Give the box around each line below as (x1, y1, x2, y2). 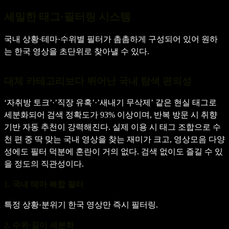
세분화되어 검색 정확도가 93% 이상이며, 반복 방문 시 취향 (4, 110, 217, 119)
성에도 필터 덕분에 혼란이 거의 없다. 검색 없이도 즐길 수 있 (4, 147, 223, 156)
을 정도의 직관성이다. (4, 159, 84, 168)
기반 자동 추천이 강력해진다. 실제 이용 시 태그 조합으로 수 (4, 122, 221, 131)
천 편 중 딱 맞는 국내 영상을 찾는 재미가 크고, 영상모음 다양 (4, 134, 225, 144)
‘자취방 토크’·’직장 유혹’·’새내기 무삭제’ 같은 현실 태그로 (4, 98, 217, 107)
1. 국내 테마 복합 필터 (4, 179, 84, 189)
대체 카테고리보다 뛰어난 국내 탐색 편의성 (4, 75, 192, 86)
